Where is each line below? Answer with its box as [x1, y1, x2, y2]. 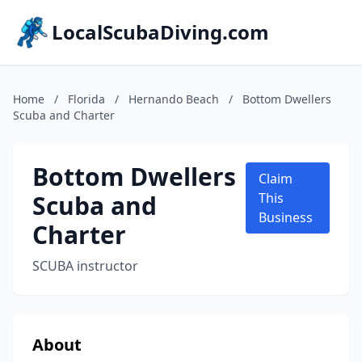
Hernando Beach [128, 91, 219, 107]
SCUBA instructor [32, 257, 138, 275]
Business [258, 208, 313, 226]
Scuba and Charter [13, 107, 115, 123]
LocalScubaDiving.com [52, 19, 269, 45]
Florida [68, 91, 105, 107]
